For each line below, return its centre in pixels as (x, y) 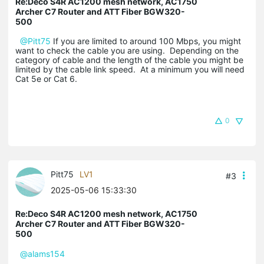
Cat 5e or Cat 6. (46, 78)
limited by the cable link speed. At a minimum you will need (130, 69)
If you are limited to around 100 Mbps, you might (146, 41)
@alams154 (42, 253)
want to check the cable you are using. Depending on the (127, 50)
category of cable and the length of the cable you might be (129, 60)
